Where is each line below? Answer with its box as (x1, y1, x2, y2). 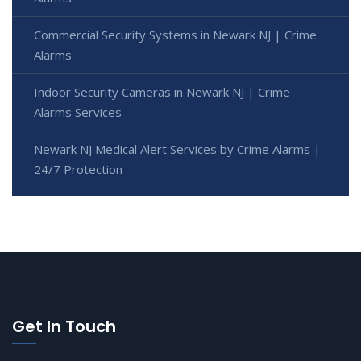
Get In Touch (12, 314, 116, 338)
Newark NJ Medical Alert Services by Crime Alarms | (34, 140, 321, 157)
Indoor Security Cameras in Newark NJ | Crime (34, 83, 290, 100)
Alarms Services (34, 103, 122, 120)
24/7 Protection (34, 160, 122, 177)
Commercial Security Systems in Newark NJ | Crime (34, 26, 317, 43)
